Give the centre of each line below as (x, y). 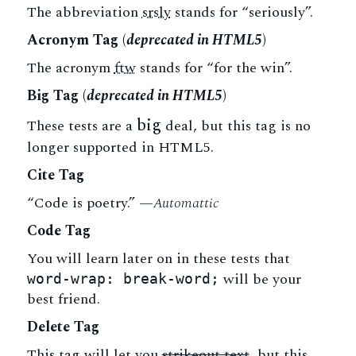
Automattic (186, 203)
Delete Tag (63, 327)
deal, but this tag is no (236, 126)
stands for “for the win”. (214, 68)
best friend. (63, 299)
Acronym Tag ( (76, 40)
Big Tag (54, 96)
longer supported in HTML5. (120, 147)
